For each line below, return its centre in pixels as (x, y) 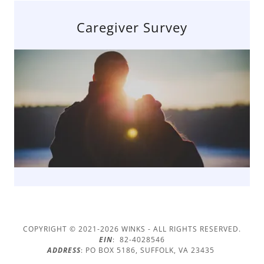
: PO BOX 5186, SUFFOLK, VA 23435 (149, 250)
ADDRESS (64, 250)
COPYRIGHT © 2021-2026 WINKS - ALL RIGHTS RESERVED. (132, 229)
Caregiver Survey (132, 27)
